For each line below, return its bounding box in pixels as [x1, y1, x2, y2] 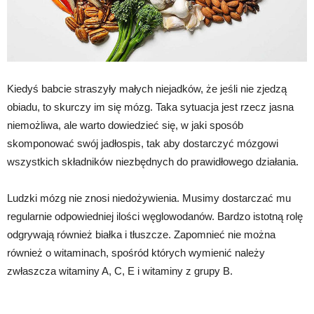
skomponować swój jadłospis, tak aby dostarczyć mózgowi [7, 137, 278, 149]
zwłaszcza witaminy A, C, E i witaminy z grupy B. [7, 264, 233, 277]
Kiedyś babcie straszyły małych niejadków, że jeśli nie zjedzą [7, 82, 287, 95]
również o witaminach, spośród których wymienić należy [7, 246, 265, 259]
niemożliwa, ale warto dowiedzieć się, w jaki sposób [7, 118, 243, 131]
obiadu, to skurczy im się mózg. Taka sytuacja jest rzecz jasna [7, 100, 294, 113]
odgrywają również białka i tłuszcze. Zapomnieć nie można [7, 228, 275, 240]
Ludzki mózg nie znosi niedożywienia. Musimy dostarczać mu [7, 191, 291, 204]
